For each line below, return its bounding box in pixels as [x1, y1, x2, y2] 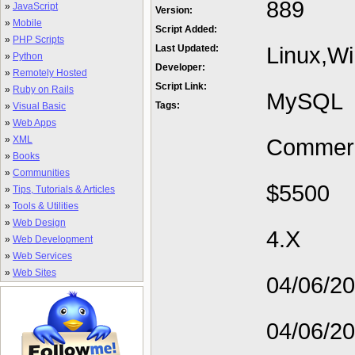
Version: [155, 5, 193, 16]
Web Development [13, 234, 93, 245]
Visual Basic [13, 101, 66, 112]
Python [13, 51, 43, 62]
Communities [13, 167, 70, 178]
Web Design [13, 217, 66, 228]
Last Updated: [155, 43, 219, 54]
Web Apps [13, 117, 56, 128]
